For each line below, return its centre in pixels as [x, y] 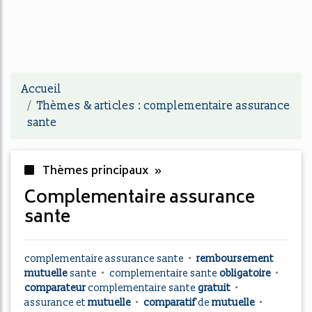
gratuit [215, 288]
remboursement [235, 259]
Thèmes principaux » [101, 171]
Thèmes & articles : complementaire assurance [164, 106]
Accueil [41, 89]
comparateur [56, 288]
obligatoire [246, 273]
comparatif [171, 303]
